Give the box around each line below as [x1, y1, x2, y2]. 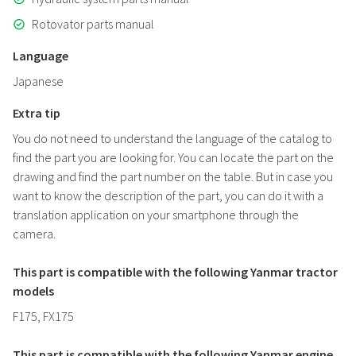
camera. [13, 226, 56, 242]
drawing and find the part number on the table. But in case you [13, 168, 333, 184]
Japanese [13, 73, 64, 89]
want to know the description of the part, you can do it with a [13, 188, 323, 203]
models [13, 283, 54, 299]
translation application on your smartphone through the [13, 207, 299, 222]
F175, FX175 [13, 308, 74, 324]
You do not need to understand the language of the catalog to [13, 130, 332, 146]
